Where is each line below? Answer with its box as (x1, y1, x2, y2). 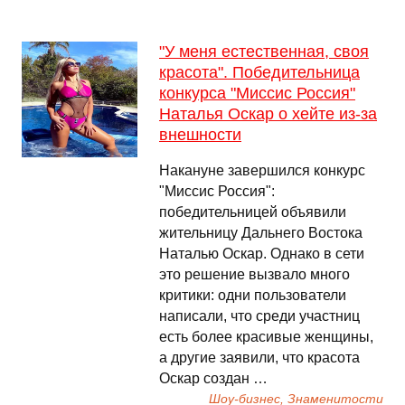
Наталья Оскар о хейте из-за (159, 105, 377, 123)
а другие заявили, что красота (159, 350, 360, 365)
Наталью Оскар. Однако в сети (159, 246, 364, 261)
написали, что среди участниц (159, 308, 360, 324)
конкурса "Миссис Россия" (159, 84, 355, 102)
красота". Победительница (159, 63, 360, 81)
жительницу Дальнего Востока (159, 225, 363, 240)
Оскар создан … (159, 371, 268, 386)
